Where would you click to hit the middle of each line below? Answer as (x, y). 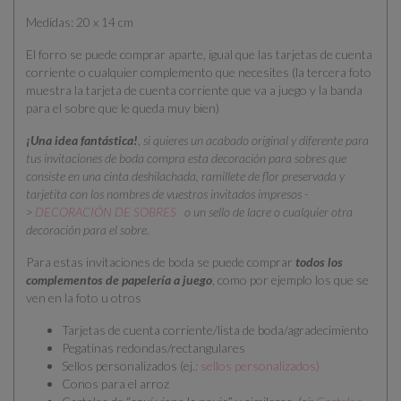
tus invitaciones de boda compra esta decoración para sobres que (186, 158)
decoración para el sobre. (88, 230)
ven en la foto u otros (84, 298)
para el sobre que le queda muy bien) (124, 108)
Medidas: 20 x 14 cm (80, 22)
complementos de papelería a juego (119, 280)
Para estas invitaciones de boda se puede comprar (161, 262)
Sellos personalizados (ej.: (131, 366)
